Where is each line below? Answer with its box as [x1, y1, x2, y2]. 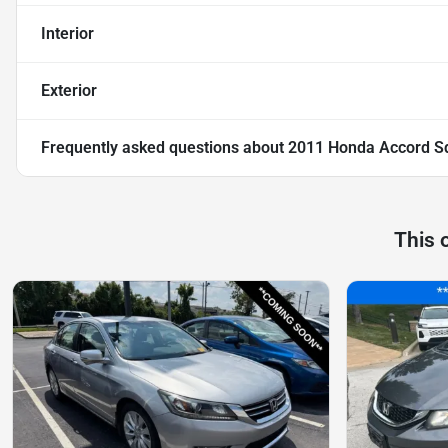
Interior [41, 23, 94, 43]
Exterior [41, 80, 97, 100]
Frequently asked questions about [41, 137, 288, 157]
